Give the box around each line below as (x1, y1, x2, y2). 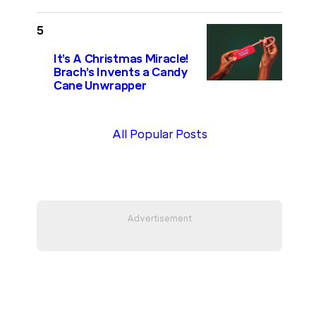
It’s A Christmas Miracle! (54, 52, 189, 66)
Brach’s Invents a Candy (54, 66, 188, 80)
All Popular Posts (111, 127, 207, 141)
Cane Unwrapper (54, 79, 147, 93)
